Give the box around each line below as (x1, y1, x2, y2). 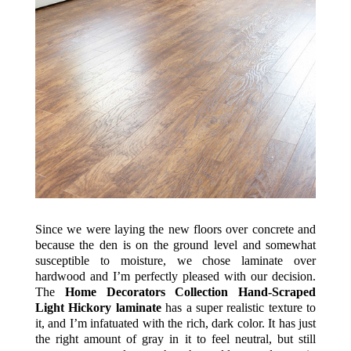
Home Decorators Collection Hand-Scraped (64, 285, 317, 299)
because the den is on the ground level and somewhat (34, 238, 317, 252)
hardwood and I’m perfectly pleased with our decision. (34, 270, 317, 284)
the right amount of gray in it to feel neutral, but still (34, 332, 317, 346)
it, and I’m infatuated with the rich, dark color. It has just (34, 317, 317, 331)
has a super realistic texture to (161, 301, 317, 315)
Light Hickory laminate (34, 301, 161, 315)
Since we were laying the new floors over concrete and (34, 223, 317, 237)
